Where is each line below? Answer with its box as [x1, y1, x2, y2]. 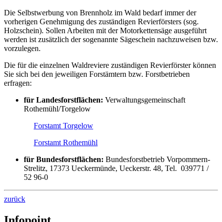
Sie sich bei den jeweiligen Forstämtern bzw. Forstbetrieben [4, 70, 190, 79]
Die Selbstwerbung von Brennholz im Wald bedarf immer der [4, 8, 196, 17]
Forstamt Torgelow [34, 121, 93, 130]
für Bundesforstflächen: [24, 155, 104, 164]
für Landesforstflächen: [24, 96, 103, 105]
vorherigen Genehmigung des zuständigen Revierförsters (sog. [4, 17, 199, 26]
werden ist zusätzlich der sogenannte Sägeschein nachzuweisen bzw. [4, 35, 218, 44]
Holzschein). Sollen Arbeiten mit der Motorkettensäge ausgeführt [4, 26, 207, 35]
